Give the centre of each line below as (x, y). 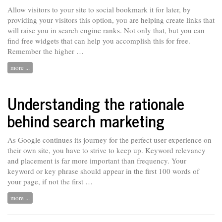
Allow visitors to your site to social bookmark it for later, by (99, 9)
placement (37, 160)
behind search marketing (86, 121)
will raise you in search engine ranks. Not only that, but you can (106, 30)
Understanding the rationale (96, 103)
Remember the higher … (46, 51)
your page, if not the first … (50, 181)
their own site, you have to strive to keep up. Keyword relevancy (107, 150)
